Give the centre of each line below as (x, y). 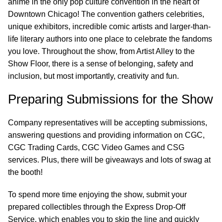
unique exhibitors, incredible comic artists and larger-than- (109, 26)
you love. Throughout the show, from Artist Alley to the (101, 51)
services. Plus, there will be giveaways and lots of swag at (109, 160)
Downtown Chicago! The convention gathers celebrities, (106, 14)
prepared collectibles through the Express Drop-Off (97, 207)
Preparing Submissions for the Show (111, 99)
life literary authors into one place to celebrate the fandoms (110, 39)
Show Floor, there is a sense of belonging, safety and (101, 63)
